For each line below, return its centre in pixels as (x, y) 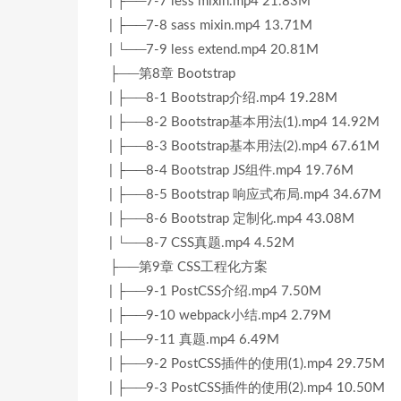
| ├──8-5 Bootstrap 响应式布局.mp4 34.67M (245, 195)
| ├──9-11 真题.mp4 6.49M (194, 340)
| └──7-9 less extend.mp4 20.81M (214, 50)
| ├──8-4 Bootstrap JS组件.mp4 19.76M (231, 171)
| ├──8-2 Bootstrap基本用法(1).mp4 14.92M (244, 122)
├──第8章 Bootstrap (172, 74)
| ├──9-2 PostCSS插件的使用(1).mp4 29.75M (247, 364)
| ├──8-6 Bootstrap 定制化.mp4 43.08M (232, 219)
